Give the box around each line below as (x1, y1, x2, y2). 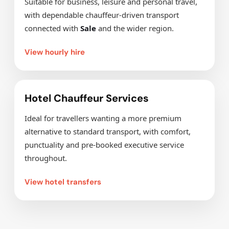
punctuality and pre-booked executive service (25, 140, 184, 150)
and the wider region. (96, 23, 174, 33)
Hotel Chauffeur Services (25, 91, 149, 105)
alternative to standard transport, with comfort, (25, 126, 191, 136)
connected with (25, 23, 80, 33)
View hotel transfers (25, 177, 101, 187)
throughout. (25, 153, 67, 163)
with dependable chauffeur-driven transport (25, 10, 179, 20)
